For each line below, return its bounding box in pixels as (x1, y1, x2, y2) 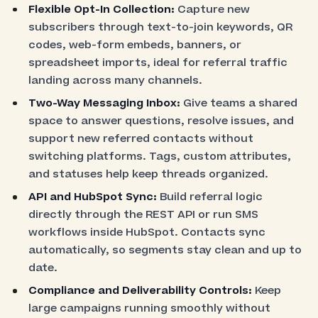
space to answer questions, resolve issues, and (28, 113, 295, 128)
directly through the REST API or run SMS (28, 207, 259, 223)
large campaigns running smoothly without (28, 301, 271, 317)
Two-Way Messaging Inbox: (28, 95, 184, 111)
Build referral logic (160, 190, 263, 205)
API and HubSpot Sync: (28, 190, 160, 205)
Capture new (177, 1, 251, 17)
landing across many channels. (28, 72, 203, 88)
